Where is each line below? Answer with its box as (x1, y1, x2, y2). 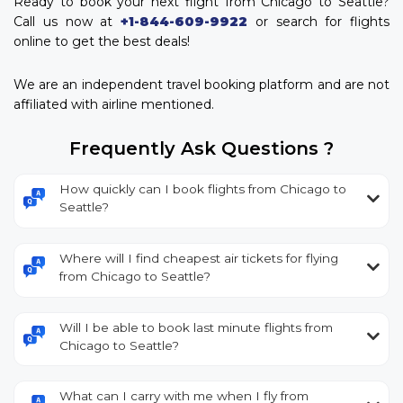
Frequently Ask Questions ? (69, 138, 334, 160)
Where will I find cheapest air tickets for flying (59, 250, 338, 265)
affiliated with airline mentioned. (13, 96, 214, 113)
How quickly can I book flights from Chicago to (59, 182, 346, 197)
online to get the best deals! (13, 33, 190, 50)
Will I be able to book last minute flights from (59, 319, 333, 335)
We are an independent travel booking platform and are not (13, 76, 390, 94)
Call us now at (13, 13, 121, 31)
